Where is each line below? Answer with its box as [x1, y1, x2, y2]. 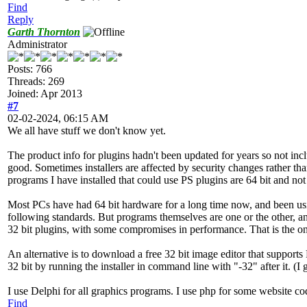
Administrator [8, 38, 67, 50]
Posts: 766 [8, 62, 52, 75]
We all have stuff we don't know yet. [8, 124, 166, 136]
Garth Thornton [8, 25, 80, 38]
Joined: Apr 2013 [8, 87, 82, 99]
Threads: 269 [8, 75, 64, 87]
